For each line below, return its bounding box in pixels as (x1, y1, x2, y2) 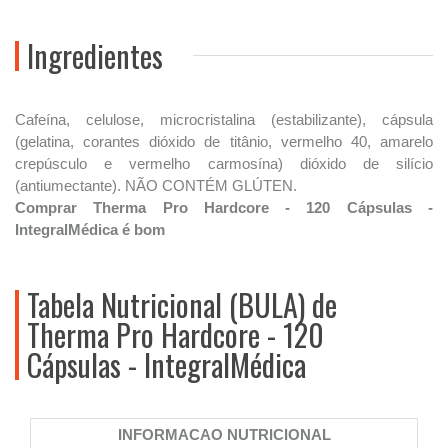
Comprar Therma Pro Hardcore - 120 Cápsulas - (15, 199, 433, 216)
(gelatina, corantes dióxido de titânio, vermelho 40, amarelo (15, 133, 433, 150)
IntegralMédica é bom (15, 221, 165, 238)
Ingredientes (27, 32, 163, 78)
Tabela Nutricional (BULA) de (27, 281, 337, 327)
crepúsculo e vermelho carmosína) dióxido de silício (15, 155, 433, 172)
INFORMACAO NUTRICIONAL (117, 426, 331, 443)
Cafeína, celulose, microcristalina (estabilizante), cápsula (15, 111, 433, 128)
